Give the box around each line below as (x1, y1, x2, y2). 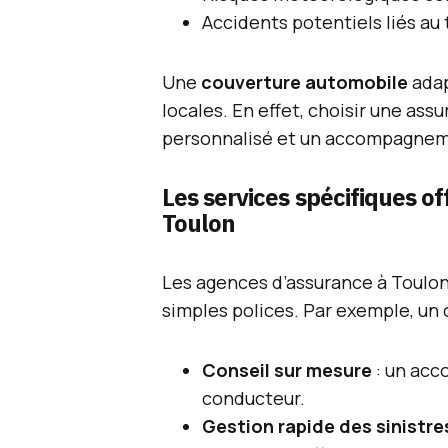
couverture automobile (201, 70, 408, 94)
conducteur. (202, 386, 305, 410)
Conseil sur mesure (202, 358, 372, 382)
